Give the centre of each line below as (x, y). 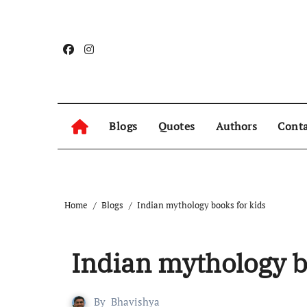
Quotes (176, 126)
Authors (236, 126)
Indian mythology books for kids (201, 205)
